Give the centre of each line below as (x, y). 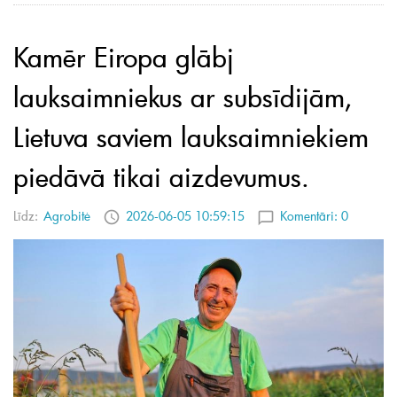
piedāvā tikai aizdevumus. (161, 176)
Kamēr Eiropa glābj (124, 56)
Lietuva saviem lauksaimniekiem (191, 136)
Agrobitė (67, 216)
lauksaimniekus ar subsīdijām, (183, 96)
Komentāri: (311, 216)
